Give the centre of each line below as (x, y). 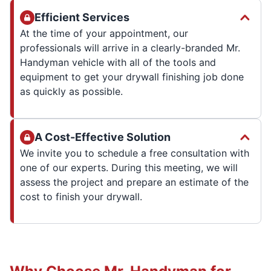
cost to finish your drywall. (81, 196)
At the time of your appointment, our (104, 33)
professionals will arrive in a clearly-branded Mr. (130, 47)
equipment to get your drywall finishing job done (132, 77)
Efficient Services (82, 17)
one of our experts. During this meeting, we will (129, 167)
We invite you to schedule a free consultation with (135, 153)
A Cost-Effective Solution (103, 137)
